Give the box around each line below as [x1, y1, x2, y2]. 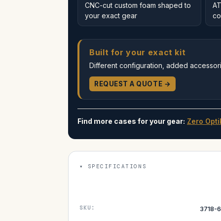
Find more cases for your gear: [77, 116, 185, 125]
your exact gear [85, 11, 137, 20]
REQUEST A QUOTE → [94, 79, 171, 88]
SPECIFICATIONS [87, 162, 147, 170]
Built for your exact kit [89, 47, 186, 57]
